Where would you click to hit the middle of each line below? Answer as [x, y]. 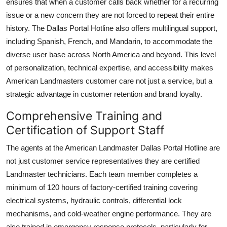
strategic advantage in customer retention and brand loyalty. [104, 94]
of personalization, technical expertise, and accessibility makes [110, 67]
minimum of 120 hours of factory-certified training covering [102, 187]
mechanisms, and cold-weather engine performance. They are [109, 213]
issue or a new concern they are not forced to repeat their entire [110, 15]
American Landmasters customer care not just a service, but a [109, 81]
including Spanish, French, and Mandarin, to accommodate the [109, 41]
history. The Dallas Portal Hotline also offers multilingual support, [112, 28]
